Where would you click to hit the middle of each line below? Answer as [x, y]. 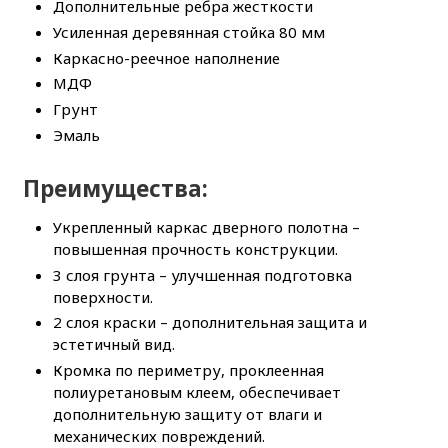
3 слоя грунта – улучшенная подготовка [202, 274]
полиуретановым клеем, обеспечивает [196, 392]
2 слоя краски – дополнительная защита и [209, 322]
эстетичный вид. [113, 344]
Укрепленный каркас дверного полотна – [206, 226]
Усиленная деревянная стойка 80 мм [188, 31]
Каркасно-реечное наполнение [166, 57]
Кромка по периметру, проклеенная [188, 370]
